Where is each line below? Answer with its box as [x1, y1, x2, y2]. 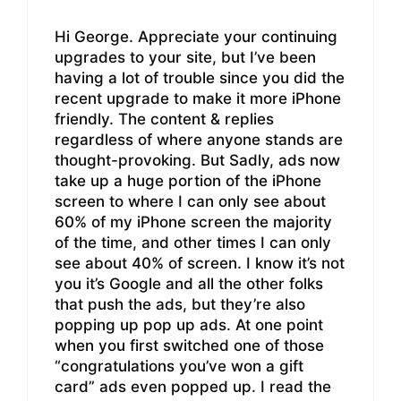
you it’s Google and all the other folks [55, 275, 323, 294]
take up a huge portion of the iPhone [55, 172, 321, 191]
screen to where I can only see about [55, 192, 326, 211]
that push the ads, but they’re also [55, 295, 305, 314]
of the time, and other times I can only [55, 234, 331, 252]
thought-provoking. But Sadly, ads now [55, 151, 340, 170]
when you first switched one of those [55, 337, 324, 355]
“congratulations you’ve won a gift [55, 357, 303, 376]
